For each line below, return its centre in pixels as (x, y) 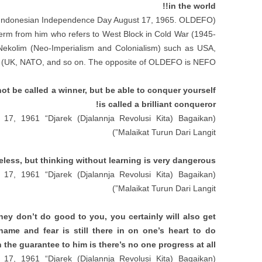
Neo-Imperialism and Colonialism (95, 48)
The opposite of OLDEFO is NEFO (152, 62)
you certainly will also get (163, 216)
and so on (65, 62)
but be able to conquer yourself (152, 90)
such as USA (189, 48)
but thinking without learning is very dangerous (120, 160)
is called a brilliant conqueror (157, 104)
